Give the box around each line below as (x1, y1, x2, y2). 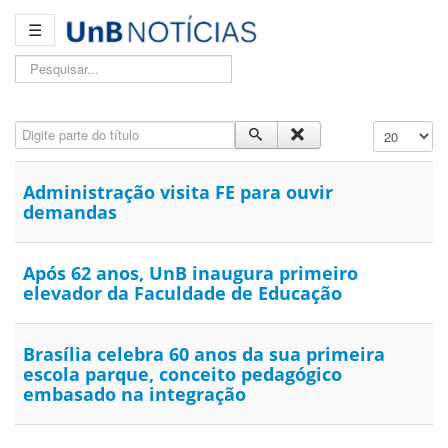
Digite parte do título (15, 122, 136, 139)
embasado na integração (23, 382, 246, 407)
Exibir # (373, 122, 417, 139)
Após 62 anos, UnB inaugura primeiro (23, 261, 358, 286)
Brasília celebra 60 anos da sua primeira (23, 342, 385, 367)
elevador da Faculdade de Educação (23, 281, 342, 306)
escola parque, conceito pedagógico (23, 362, 342, 387)
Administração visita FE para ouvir (23, 180, 333, 205)
